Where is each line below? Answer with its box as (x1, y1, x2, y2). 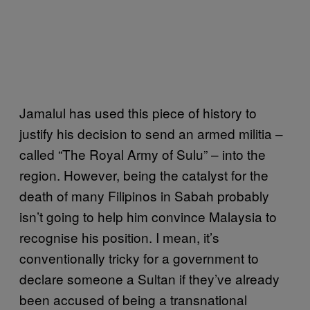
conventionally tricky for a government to (19, 248, 259, 267)
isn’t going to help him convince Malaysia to (19, 207, 277, 226)
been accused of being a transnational (19, 290, 247, 309)
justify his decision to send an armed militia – (19, 124, 283, 143)
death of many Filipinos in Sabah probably (19, 186, 269, 205)
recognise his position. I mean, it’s (19, 228, 219, 246)
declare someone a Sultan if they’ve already (19, 269, 280, 288)
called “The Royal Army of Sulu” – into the (19, 145, 266, 163)
